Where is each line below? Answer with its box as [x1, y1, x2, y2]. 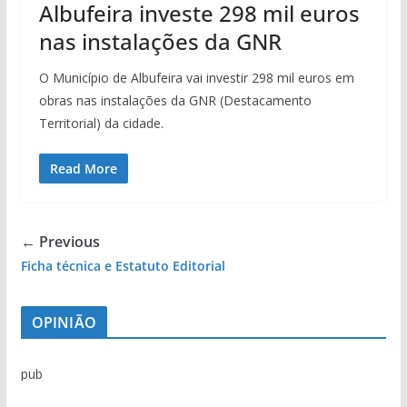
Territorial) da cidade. [38, 114, 164, 132]
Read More [49, 159, 117, 177]
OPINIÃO [31, 312, 96, 333]
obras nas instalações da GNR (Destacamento [38, 91, 312, 109]
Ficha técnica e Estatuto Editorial [20, 256, 225, 274]
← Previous [20, 231, 100, 252]
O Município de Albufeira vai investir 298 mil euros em [38, 68, 354, 86]
